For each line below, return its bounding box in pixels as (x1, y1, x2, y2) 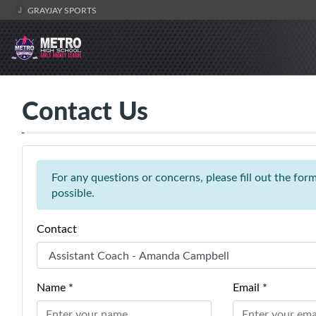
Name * (37, 279, 73, 295)
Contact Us (22, 91, 148, 128)
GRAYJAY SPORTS (25, 4, 97, 16)
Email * (232, 279, 267, 295)
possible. (51, 184, 95, 200)
